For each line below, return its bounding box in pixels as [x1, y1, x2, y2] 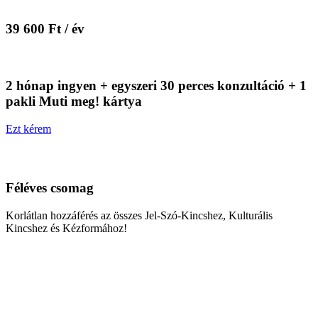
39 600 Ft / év [6, 21, 84, 36]
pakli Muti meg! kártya [6, 94, 142, 109]
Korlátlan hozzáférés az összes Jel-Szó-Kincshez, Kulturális [6, 209, 273, 222]
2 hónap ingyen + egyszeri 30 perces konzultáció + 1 [6, 78, 307, 93]
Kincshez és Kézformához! [6, 222, 127, 235]
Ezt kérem [6, 122, 51, 135]
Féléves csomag [6, 180, 94, 196]
